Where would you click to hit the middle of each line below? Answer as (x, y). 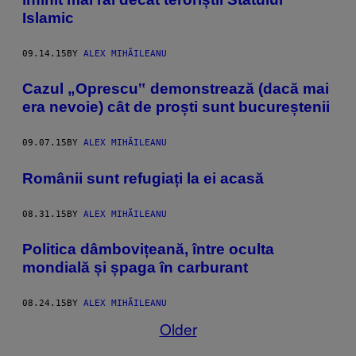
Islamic (48, 17)
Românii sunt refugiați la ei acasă (143, 178)
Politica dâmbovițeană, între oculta (148, 250)
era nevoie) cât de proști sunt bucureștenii (176, 107)
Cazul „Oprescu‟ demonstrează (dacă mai (176, 89)
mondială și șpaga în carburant (135, 268)
